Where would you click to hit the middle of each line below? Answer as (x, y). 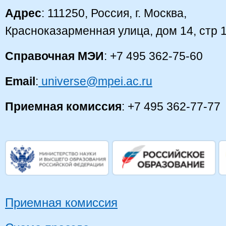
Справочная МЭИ (54, 56)
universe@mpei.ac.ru (95, 81)
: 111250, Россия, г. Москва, (114, 13)
